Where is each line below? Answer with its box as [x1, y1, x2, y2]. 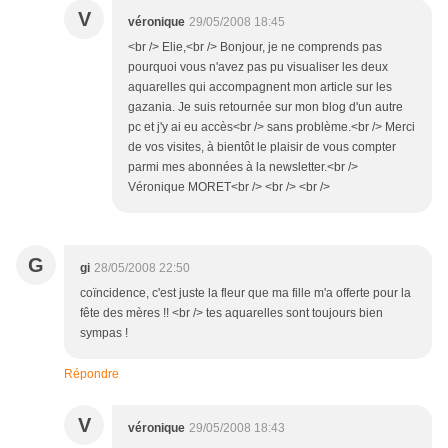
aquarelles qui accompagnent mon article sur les [128, 80, 392, 95]
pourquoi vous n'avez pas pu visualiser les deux [128, 60, 388, 75]
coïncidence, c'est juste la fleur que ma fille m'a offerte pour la [80, 286, 411, 301]
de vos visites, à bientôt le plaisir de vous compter [128, 140, 396, 155]
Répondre [64, 367, 119, 382]
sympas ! [80, 326, 128, 341]
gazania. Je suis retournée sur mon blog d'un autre [128, 100, 403, 115]
